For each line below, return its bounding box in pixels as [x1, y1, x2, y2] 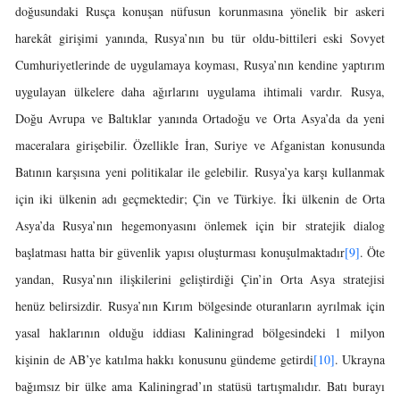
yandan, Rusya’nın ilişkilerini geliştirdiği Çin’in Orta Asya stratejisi [15, 271, 385, 287]
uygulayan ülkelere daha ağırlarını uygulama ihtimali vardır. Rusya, [15, 83, 385, 100]
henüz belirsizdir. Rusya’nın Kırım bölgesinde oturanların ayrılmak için [15, 297, 385, 314]
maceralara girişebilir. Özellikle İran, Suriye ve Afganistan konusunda [15, 137, 385, 154]
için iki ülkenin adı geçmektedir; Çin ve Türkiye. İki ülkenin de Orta [15, 190, 385, 207]
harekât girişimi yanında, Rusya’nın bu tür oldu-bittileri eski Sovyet [15, 29, 385, 46]
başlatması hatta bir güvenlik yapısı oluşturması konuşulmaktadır [15, 244, 345, 261]
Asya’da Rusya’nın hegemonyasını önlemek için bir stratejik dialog [15, 217, 385, 234]
